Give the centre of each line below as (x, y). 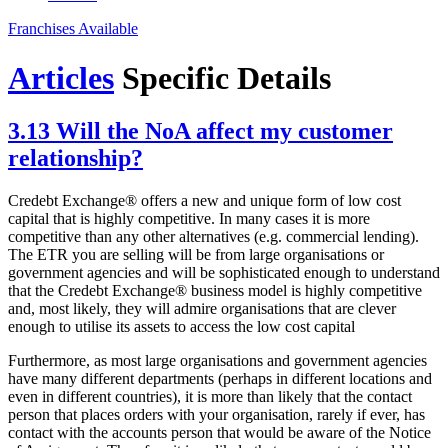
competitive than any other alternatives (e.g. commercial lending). (213, 237)
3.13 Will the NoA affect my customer (200, 131)
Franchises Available (73, 29)
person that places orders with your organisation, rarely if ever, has (216, 415)
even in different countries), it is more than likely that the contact (210, 397)
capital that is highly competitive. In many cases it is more (189, 219)
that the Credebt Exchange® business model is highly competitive (215, 291)
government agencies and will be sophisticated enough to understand (224, 273)
